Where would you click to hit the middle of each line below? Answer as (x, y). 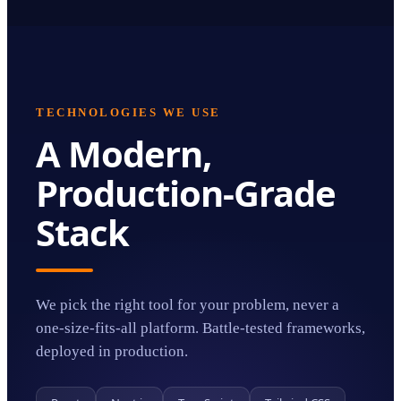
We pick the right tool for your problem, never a (188, 305)
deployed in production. (112, 351)
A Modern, (124, 154)
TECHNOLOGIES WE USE (128, 113)
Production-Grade (186, 193)
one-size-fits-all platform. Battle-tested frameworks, (200, 328)
